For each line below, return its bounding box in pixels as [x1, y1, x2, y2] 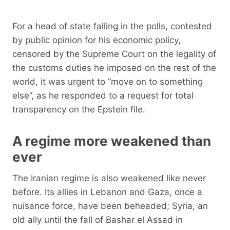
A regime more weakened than [12, 132, 211, 149]
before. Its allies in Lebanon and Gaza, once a [12, 186, 202, 197]
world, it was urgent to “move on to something [12, 76, 203, 87]
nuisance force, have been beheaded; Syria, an [12, 200, 208, 211]
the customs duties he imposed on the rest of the [12, 62, 216, 73]
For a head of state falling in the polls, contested [12, 21, 212, 31]
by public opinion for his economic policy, [12, 34, 181, 45]
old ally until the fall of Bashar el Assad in [12, 214, 183, 225]
